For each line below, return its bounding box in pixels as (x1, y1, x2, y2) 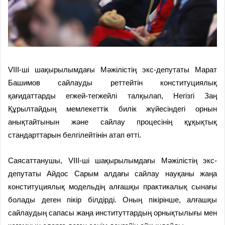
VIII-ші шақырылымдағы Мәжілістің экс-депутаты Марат (8, 65, 217, 74)
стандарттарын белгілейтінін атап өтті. (8, 130, 141, 139)
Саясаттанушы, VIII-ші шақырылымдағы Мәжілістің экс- (8, 156, 217, 165)
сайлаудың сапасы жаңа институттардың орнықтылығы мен (8, 208, 217, 217)
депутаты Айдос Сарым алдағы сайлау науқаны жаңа (8, 169, 217, 178)
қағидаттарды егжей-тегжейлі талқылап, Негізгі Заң (8, 91, 217, 100)
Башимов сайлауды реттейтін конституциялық (8, 78, 217, 87)
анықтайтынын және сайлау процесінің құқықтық (8, 117, 217, 126)
